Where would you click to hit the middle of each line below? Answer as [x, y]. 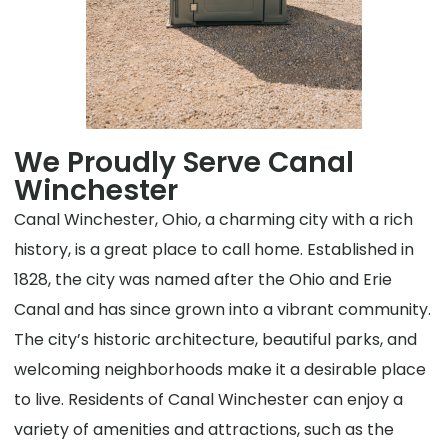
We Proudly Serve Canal [184, 163]
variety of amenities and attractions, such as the [204, 430]
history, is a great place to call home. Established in [214, 250]
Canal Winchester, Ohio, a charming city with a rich [214, 220]
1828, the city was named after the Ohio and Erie [203, 280]
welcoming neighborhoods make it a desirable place [220, 370]
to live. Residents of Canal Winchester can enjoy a [209, 400]
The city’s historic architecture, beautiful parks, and [216, 340]
